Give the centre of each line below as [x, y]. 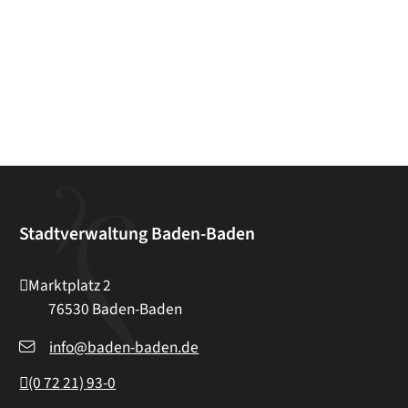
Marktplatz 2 [70, 285]
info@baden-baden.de [124, 348]
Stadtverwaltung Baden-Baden [138, 234]
